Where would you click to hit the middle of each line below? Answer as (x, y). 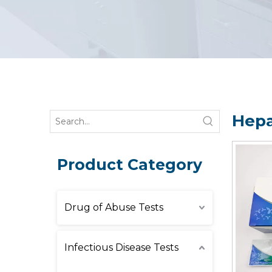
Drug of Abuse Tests (114, 207)
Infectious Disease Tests (121, 247)
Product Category (130, 165)
